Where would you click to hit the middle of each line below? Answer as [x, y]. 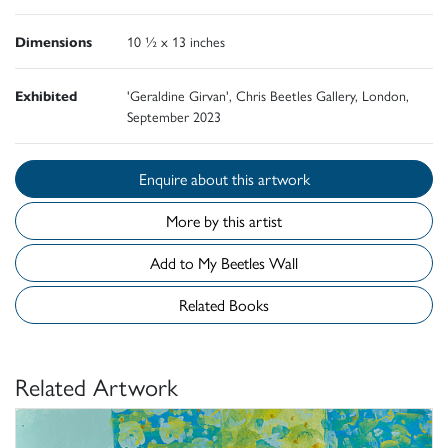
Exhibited [46, 95]
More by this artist [224, 221]
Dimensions [53, 41]
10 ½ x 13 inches [176, 41]
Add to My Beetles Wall [259, 263]
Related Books [224, 305]
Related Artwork [96, 386]
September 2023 [174, 116]
